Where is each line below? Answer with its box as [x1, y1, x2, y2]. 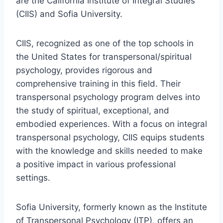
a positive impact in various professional [16, 159, 176, 169]
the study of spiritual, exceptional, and [16, 105, 169, 115]
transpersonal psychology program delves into [16, 92, 200, 102]
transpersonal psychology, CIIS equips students [16, 132, 205, 142]
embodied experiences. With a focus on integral [16, 118, 207, 129]
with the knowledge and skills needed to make [16, 145, 203, 156]
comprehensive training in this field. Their [16, 78, 181, 89]
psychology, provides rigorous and [16, 65, 152, 75]
